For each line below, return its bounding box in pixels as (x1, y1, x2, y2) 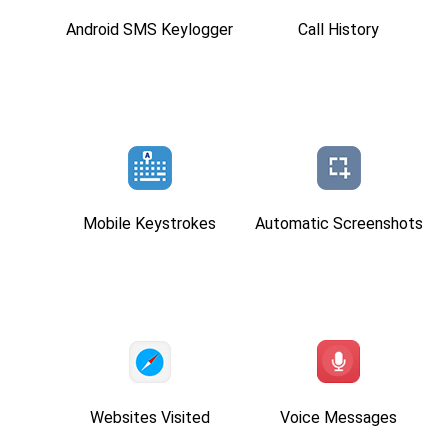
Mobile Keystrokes (83, 213, 216, 233)
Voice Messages (280, 407, 397, 427)
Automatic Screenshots (254, 213, 423, 233)
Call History (298, 19, 379, 39)
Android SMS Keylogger (66, 19, 233, 39)
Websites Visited (89, 407, 210, 427)
